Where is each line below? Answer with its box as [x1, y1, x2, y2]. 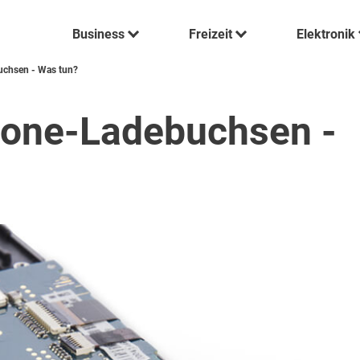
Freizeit [189, 27, 233, 42]
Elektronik [297, 27, 356, 42]
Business [72, 27, 125, 42]
